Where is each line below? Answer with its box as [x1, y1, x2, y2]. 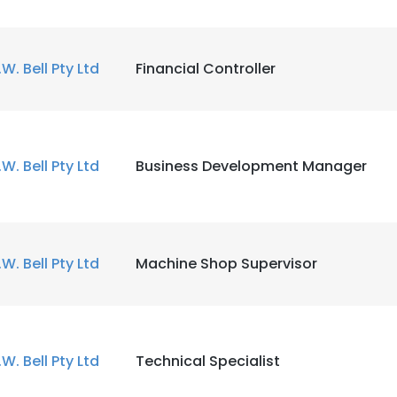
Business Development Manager [136, 156, 367, 176]
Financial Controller [136, 58, 276, 79]
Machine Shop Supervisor [136, 253, 317, 274]
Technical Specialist [136, 351, 280, 371]
